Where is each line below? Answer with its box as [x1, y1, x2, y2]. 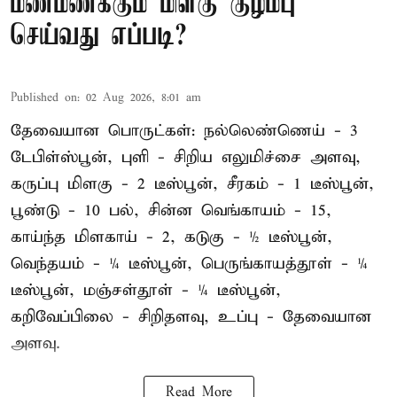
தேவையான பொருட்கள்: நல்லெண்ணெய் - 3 [11, 120, 358, 141]
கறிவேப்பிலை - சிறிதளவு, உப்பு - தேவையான [11, 306, 371, 327]
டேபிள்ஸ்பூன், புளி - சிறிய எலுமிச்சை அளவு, [11, 146, 361, 167]
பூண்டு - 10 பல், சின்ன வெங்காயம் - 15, [11, 199, 331, 221]
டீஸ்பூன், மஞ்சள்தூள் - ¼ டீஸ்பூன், [11, 279, 281, 300]
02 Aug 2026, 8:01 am [86, 90, 201, 105]
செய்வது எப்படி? [11, 20, 187, 52]
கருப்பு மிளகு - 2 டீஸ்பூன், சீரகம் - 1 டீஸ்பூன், [11, 173, 374, 194]
